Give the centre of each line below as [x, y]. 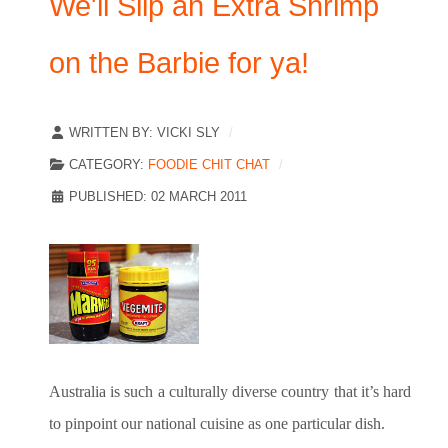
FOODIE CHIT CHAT [209, 165]
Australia [77, 392]
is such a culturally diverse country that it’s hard [258, 392]
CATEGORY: [106, 165]
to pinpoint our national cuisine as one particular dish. [217, 424]
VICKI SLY [188, 133]
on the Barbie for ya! [179, 63]
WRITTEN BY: [111, 133]
